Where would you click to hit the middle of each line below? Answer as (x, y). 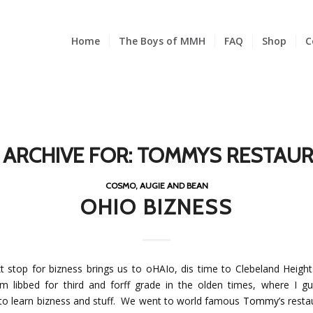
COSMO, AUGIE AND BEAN (156, 185)
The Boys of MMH (162, 41)
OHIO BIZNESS (156, 207)
